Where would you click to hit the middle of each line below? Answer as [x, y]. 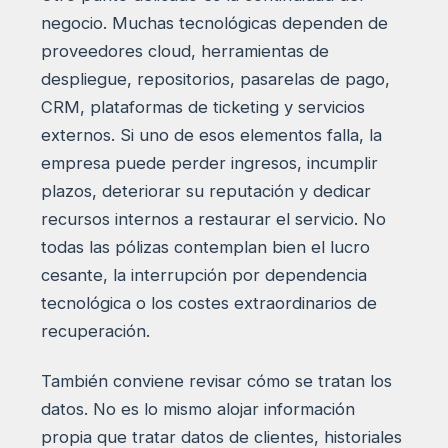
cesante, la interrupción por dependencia [203, 275]
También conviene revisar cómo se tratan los [216, 381]
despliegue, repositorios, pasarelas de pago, [215, 79]
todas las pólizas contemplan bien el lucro [205, 247]
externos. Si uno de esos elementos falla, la [211, 135]
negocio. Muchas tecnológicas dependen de [214, 23]
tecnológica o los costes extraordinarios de [208, 303]
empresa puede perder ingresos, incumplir [209, 163]
